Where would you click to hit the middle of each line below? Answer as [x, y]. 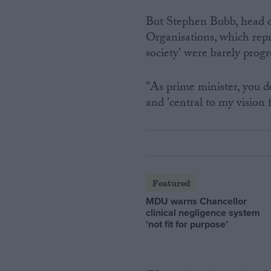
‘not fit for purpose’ [187, 224]
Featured [171, 183]
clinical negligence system [203, 212]
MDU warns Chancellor [197, 201]
